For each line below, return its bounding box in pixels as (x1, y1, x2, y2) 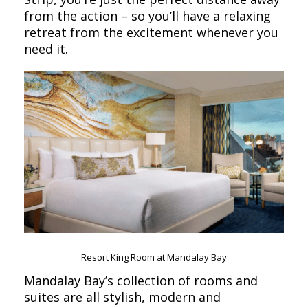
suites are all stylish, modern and (24, 289, 221, 306)
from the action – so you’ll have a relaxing (24, 7, 271, 24)
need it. (24, 40, 68, 57)
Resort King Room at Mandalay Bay (81, 251, 227, 264)
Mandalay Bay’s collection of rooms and (24, 272, 258, 289)
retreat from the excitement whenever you (24, 23, 278, 41)
